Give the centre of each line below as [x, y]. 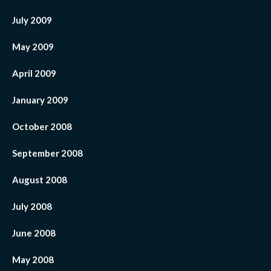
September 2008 [47, 153]
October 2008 [42, 127]
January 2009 [40, 100]
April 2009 [34, 73]
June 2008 [34, 233]
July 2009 [32, 20]
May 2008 [33, 260]
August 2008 [40, 180]
